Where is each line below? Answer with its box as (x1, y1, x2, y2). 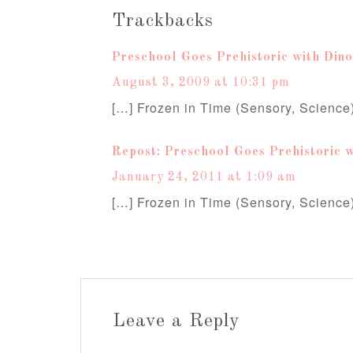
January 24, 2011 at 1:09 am (112, 171, 296, 184)
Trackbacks (112, 12, 214, 31)
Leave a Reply (113, 312, 240, 331)
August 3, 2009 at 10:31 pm (112, 76, 290, 89)
